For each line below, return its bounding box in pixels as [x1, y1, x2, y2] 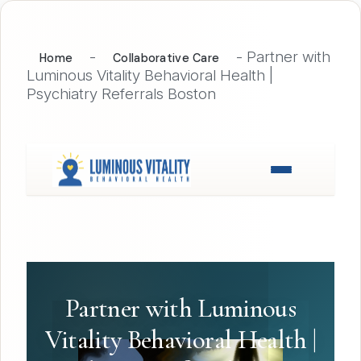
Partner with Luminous [64, 292, 297, 324]
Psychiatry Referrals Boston [27, 85, 216, 103]
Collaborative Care [113, 51, 220, 65]
